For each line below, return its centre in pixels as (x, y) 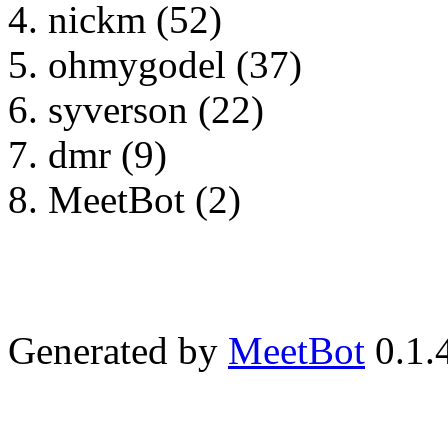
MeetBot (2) (144, 199)
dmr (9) (107, 154)
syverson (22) (156, 109)
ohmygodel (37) (175, 64)
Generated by (118, 350)
